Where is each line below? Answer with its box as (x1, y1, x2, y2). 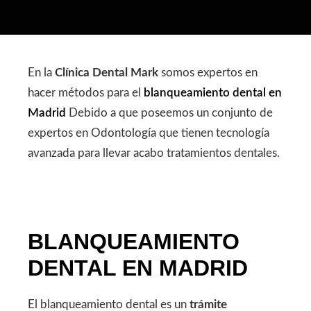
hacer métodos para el (28, 87, 144, 99)
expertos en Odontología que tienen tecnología (28, 127, 269, 139)
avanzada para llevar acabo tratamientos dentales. (28, 147, 280, 159)
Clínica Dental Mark (55, 67, 158, 78)
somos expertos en (158, 67, 258, 78)
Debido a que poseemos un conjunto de (66, 107, 273, 119)
